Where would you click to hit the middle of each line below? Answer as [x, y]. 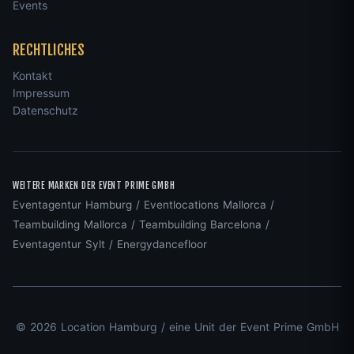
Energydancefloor [162, 245]
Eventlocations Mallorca [205, 205]
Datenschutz [45, 110]
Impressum [41, 92]
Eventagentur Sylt [59, 245]
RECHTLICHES [49, 49]
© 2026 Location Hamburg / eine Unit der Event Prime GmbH [177, 327]
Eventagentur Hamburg [72, 205]
